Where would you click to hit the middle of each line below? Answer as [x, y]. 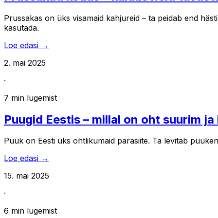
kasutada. [21, 27]
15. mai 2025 [27, 176]
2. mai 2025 [25, 63]
